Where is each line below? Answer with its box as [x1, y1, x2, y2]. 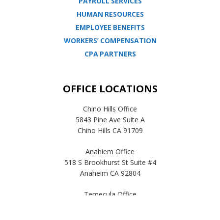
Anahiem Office [85, 147, 135, 156]
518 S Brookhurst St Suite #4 [64, 158, 156, 167]
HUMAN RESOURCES [76, 9, 144, 19]
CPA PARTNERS [84, 49, 136, 58]
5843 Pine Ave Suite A [75, 115, 145, 124]
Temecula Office [83, 190, 137, 199]
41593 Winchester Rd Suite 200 [60, 200, 160, 210]
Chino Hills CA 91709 [77, 126, 143, 135]
